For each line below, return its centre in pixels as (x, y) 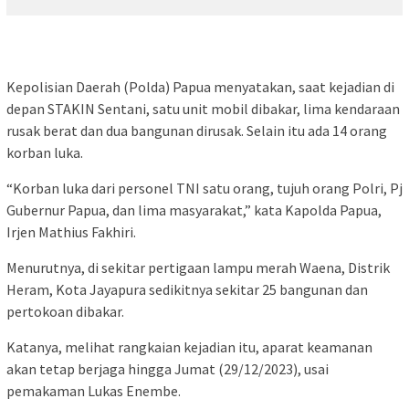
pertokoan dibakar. (67, 311)
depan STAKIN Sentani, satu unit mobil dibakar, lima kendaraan (203, 108)
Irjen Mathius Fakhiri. (73, 231)
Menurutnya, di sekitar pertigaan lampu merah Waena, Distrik (198, 267)
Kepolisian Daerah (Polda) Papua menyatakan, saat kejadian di (200, 86)
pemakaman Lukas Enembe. (95, 390)
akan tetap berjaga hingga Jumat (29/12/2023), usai (168, 368)
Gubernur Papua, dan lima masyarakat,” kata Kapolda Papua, (194, 210)
